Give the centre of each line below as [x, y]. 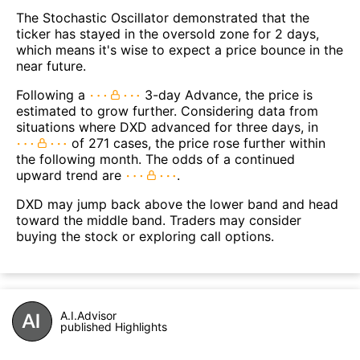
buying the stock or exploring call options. [145, 237]
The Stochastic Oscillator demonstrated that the [163, 18]
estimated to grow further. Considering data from [167, 111]
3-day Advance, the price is [227, 95]
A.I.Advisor [88, 316]
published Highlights [114, 327]
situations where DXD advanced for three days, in [167, 127]
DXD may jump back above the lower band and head [177, 205]
